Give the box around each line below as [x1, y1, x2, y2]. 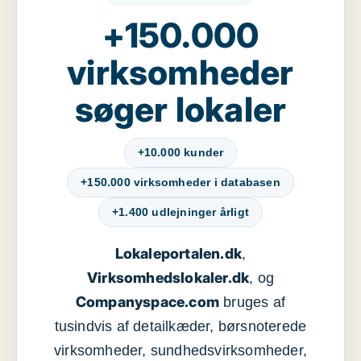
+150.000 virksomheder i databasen [81, 176, 280, 189]
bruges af [219, 294, 286, 310]
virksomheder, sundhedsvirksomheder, [53, 342, 307, 359]
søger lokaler [74, 89, 287, 130]
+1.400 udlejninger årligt [112, 205, 249, 218]
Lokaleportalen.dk [114, 245, 243, 262]
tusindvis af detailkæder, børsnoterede [54, 318, 307, 334]
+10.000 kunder [137, 146, 224, 159]
